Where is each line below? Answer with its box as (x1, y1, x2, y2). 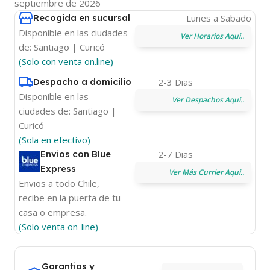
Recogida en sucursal (33, 12, 130, 24)
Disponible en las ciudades (19, 27, 128, 39)
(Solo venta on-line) (19, 221, 98, 233)
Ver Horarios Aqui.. (180, 31, 244, 42)
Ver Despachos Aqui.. (171, 95, 244, 105)
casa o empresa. (19, 206, 87, 219)
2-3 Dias (158, 76, 193, 89)
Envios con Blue (40, 148, 111, 160)
